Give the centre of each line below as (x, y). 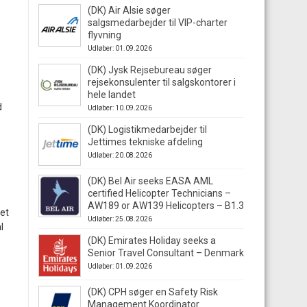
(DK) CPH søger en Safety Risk (153, 292)
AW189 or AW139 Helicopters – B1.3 (166, 206)
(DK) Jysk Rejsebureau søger (150, 70)
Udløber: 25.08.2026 (120, 219)
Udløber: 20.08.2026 (120, 155)
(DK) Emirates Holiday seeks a (152, 241)
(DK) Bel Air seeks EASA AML (150, 181)
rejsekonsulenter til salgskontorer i (162, 82)
